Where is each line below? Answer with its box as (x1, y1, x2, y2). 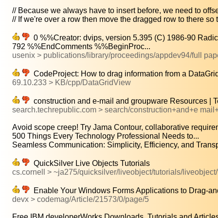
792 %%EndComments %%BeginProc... (12, 42, 150, 51)
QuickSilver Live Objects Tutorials (30, 159, 150, 168)
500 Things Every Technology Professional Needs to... (12, 132, 199, 141)
